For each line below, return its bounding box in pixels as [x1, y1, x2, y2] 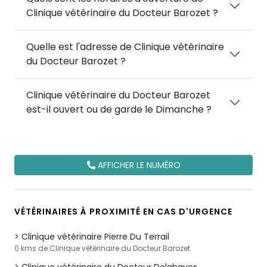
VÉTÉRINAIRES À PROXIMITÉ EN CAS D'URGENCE [14, 206, 232, 218]
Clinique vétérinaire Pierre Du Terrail [21, 231, 169, 243]
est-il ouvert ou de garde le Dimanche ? [26, 103, 212, 116]
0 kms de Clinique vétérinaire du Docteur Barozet [14, 243, 190, 253]
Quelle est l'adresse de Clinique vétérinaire [26, 40, 224, 54]
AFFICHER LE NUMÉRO [95, 159, 181, 171]
